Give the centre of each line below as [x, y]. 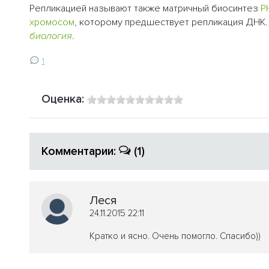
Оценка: [64, 99]
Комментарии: [80, 151]
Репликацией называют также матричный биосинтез [145, 9]
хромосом [52, 23]
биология [51, 36]
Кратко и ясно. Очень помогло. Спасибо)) [175, 236]
